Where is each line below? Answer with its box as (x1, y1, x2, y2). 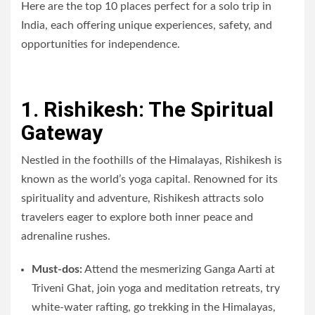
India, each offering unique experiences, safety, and (21, 19, 272, 31)
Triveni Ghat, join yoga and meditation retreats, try (32, 282, 280, 294)
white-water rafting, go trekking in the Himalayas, (32, 301, 276, 313)
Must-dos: (32, 263, 82, 275)
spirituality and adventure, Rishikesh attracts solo (21, 192, 264, 204)
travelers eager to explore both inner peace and (21, 211, 253, 223)
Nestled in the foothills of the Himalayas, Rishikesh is (21, 154, 282, 166)
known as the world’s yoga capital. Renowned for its (21, 173, 278, 185)
